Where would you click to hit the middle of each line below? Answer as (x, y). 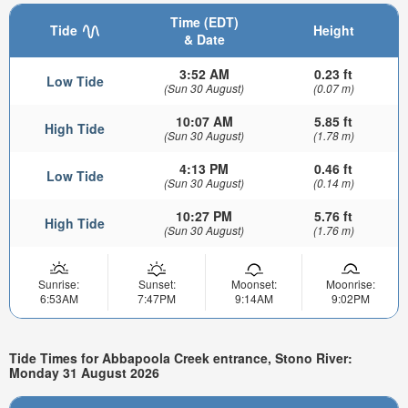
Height (333, 31)
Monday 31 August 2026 (84, 372)
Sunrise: (59, 284)
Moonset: (254, 284)
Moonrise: (350, 284)
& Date (204, 40)
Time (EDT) (204, 22)
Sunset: (157, 284)
